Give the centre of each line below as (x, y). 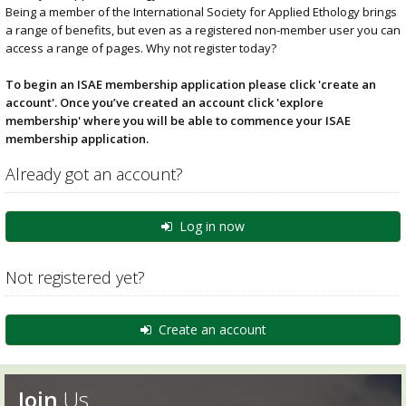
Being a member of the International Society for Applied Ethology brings (201, 12)
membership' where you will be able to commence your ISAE (178, 121)
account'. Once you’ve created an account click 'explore (164, 102)
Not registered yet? (75, 277)
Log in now (208, 226)
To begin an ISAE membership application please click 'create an (191, 84)
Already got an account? (94, 174)
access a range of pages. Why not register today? (141, 48)
